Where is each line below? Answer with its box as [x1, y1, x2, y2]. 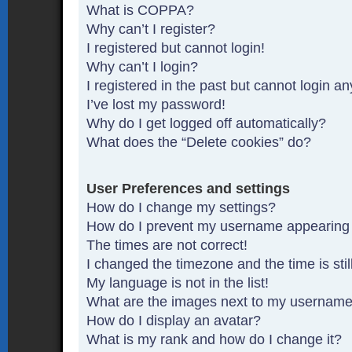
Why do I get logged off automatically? [86, 115, 327, 131]
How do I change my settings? [86, 199, 277, 215]
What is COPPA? [86, 2, 195, 18]
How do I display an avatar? [86, 312, 262, 328]
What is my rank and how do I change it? [86, 331, 343, 347]
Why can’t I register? [86, 20, 216, 37]
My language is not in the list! [86, 274, 269, 291]
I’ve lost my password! [86, 96, 226, 112]
